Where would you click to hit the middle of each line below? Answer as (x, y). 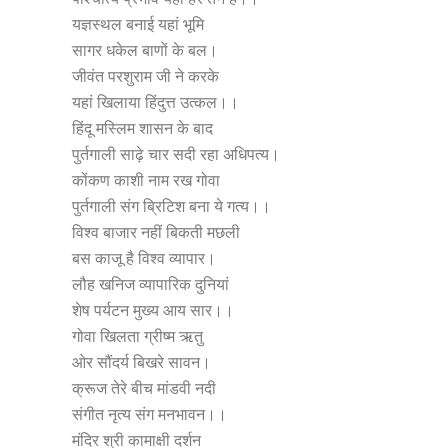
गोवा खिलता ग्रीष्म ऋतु (137, 336)
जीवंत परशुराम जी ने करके (145, 76)
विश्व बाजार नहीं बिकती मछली (156, 232)
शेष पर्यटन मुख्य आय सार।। (153, 310)
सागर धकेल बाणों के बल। (145, 50)
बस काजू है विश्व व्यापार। (144, 258)
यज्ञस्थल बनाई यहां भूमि (138, 24)
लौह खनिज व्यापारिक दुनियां (150, 284)
